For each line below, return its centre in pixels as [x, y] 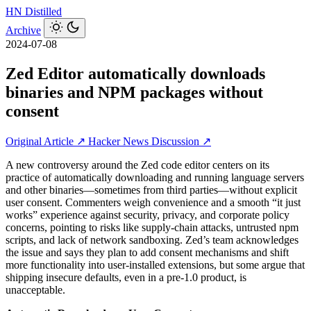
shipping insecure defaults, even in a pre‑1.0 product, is [126, 277]
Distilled [43, 11]
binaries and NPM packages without [134, 92]
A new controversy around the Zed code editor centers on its [137, 165]
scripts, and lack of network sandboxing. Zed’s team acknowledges [152, 239]
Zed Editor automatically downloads [135, 73]
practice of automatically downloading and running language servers [155, 177]
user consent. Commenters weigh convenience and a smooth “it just [153, 202]
